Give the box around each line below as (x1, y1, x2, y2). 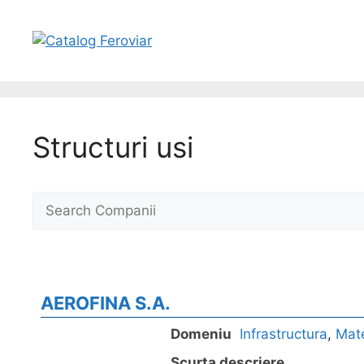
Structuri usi (32, 130, 193, 164)
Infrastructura (240, 326, 327, 342)
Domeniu (171, 326, 232, 342)
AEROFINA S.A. (41, 292, 171, 314)
